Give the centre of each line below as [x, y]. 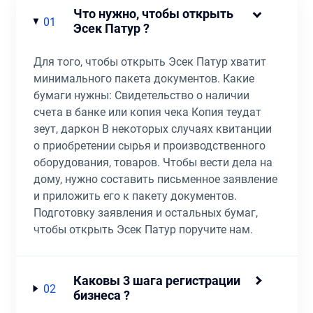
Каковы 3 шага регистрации [157, 281]
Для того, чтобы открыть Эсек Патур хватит [150, 62]
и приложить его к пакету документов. [135, 196]
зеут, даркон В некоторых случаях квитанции [152, 129]
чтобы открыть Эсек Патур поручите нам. [143, 230]
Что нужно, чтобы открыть [153, 14]
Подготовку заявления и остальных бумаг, [145, 213]
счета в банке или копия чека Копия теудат [147, 112]
